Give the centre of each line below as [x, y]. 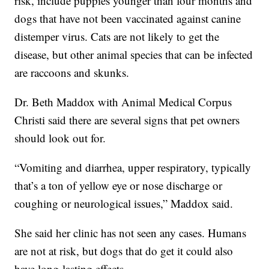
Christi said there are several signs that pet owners [127, 119]
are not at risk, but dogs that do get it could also [124, 250]
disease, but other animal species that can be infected [134, 54]
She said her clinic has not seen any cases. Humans [131, 232]
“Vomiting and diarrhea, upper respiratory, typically [133, 167]
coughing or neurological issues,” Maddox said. [124, 203]
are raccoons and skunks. [72, 72]
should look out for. [60, 138]
